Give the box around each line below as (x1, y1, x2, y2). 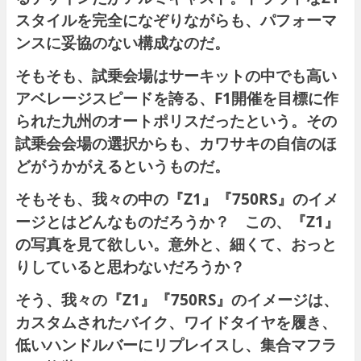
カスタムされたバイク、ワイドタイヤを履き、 (15, 312, 337, 333)
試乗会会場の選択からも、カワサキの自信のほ (15, 133, 337, 154)
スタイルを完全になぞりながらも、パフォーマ (15, 10, 337, 31)
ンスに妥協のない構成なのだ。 (15, 32, 230, 53)
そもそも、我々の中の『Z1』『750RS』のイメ (15, 189, 338, 210)
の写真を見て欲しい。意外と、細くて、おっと (15, 234, 337, 255)
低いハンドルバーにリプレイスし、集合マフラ (15, 334, 337, 355)
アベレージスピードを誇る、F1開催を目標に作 (15, 88, 338, 109)
